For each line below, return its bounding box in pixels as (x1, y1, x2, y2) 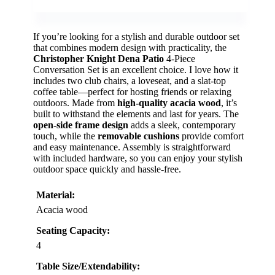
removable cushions (98, 131, 179, 142)
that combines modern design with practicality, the (33, 42, 227, 53)
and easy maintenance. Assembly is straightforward (33, 142, 231, 153)
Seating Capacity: (36, 225, 110, 236)
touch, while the (33, 131, 98, 142)
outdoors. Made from (33, 98, 117, 109)
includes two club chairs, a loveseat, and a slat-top (33, 76, 226, 87)
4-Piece (164, 53, 195, 64)
